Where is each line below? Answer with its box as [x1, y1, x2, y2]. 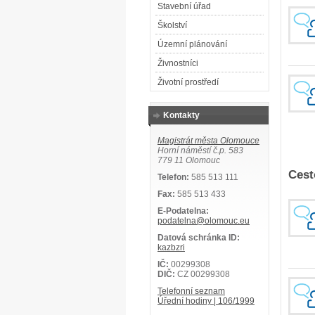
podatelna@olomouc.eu [157, 216, 250, 226]
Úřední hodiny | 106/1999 [157, 296, 255, 306]
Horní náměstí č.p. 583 [157, 146, 243, 155]
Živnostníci [157, 58, 198, 68]
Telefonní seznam [157, 286, 225, 296]
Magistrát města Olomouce [157, 136, 259, 146]
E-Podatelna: [157, 206, 209, 216]
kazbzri [157, 243, 185, 252]
